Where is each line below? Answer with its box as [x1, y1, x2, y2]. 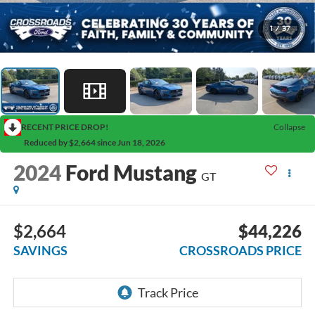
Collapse [274, 121, 305, 132]
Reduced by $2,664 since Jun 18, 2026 [24, 136, 165, 148]
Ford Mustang [65, 160, 197, 186]
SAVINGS [13, 242, 67, 258]
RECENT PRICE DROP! [21, 121, 108, 132]
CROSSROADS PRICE [179, 242, 302, 258]
